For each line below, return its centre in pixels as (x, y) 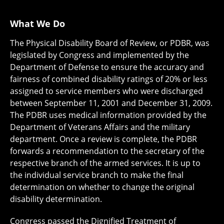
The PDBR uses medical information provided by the (108, 115)
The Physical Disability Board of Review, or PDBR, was (110, 43)
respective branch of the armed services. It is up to (105, 163)
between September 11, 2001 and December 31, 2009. (111, 103)
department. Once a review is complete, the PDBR (103, 139)
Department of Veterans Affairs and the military (100, 127)
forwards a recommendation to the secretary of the (107, 151)
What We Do (37, 23)
